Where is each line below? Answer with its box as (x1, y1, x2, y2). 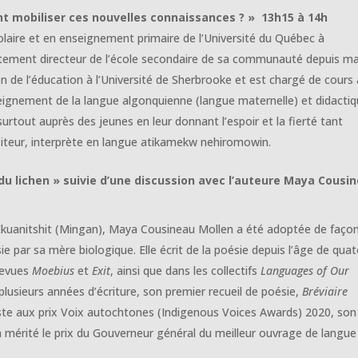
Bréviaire (302, 284, 348, 300)
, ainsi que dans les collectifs (110, 263, 261, 279)
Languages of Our (261, 263, 350, 279)
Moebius (32, 263, 78, 279)
